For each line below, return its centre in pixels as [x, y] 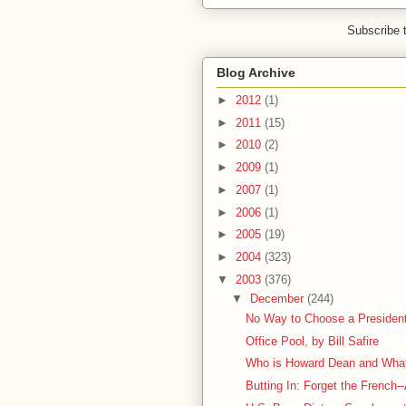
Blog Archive [256, 73]
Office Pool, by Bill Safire [313, 341]
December [278, 299]
